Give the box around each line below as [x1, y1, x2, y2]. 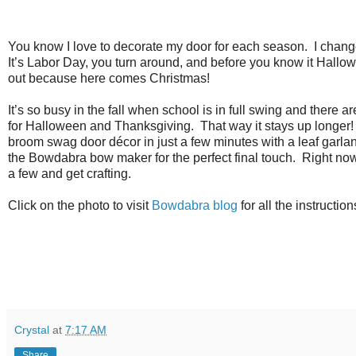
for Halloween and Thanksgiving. [8, 119, 194, 133]
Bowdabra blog [152, 199, 238, 213]
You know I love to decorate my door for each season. [8, 40, 308, 54]
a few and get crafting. [8, 167, 131, 181]
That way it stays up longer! [200, 119, 354, 133]
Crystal [14, 323, 49, 337]
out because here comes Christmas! [8, 72, 210, 86]
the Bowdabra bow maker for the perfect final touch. [8, 151, 296, 165]
